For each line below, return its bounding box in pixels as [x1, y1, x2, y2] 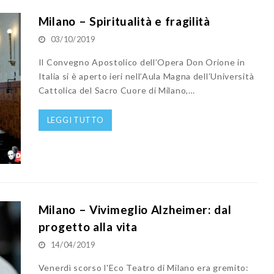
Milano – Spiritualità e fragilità [38, 13, 210, 28]
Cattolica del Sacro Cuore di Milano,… [38, 84, 195, 95]
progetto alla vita [38, 220, 138, 234]
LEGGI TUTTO [46, 114, 104, 125]
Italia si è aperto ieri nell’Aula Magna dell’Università [38, 70, 254, 81]
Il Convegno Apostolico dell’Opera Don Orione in [38, 56, 245, 67]
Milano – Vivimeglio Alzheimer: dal [38, 202, 232, 217]
